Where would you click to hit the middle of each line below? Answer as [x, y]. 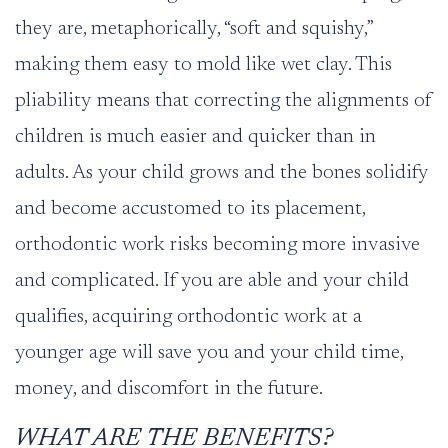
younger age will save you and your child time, [209, 353]
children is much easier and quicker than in [195, 137]
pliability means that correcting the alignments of [223, 101]
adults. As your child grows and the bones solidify [222, 173]
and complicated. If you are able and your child [212, 281]
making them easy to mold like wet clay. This [203, 65]
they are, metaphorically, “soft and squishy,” [194, 29]
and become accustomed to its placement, [190, 209]
